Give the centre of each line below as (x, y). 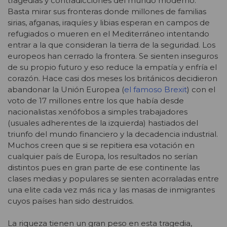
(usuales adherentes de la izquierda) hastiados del (103, 123)
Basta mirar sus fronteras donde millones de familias (107, 11)
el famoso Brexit (156, 89)
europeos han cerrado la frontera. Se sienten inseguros (113, 56)
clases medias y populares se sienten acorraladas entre (113, 178)
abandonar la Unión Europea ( (66, 89)
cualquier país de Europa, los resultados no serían (103, 156)
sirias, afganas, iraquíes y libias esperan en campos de (109, 22)
